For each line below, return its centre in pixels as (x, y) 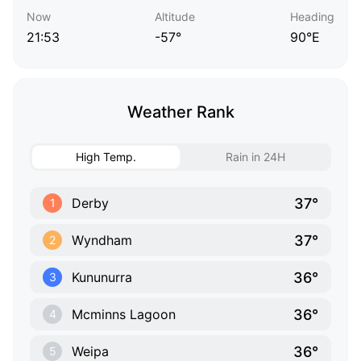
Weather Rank (180, 112)
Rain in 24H (255, 157)
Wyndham (102, 241)
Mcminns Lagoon (124, 315)
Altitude (175, 17)
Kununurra (102, 278)
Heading (312, 17)
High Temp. (106, 157)
